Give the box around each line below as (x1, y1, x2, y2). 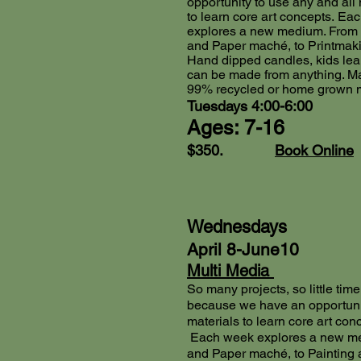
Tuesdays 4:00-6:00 (187, 98, 313, 115)
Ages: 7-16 (187, 116, 284, 140)
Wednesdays (187, 217, 287, 238)
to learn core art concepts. (187, 9, 338, 25)
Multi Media (187, 261, 274, 281)
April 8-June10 (187, 239, 299, 260)
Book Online (275, 142, 354, 160)
